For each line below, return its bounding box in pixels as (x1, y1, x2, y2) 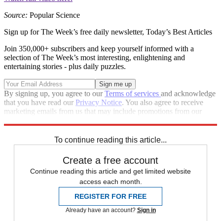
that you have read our (4, 98, 75, 107)
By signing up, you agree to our (4, 89, 105, 98)
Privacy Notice (75, 98, 122, 107)
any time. (4, 125, 33, 134)
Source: (4, 11, 28, 20)
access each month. (79, 178, 142, 186)
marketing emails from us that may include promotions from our (4, 107, 202, 116)
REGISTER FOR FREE (74, 192, 147, 201)
